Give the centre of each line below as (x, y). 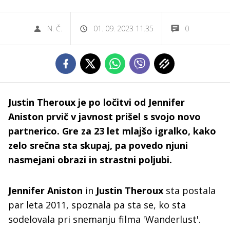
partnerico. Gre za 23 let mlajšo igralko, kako (112, 131)
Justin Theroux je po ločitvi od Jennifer (97, 102)
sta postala (189, 190)
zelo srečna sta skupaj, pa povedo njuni (98, 145)
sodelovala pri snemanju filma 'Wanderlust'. (104, 219)
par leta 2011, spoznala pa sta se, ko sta (97, 205)
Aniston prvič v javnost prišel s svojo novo (104, 117)
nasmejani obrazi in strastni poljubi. (90, 160)
